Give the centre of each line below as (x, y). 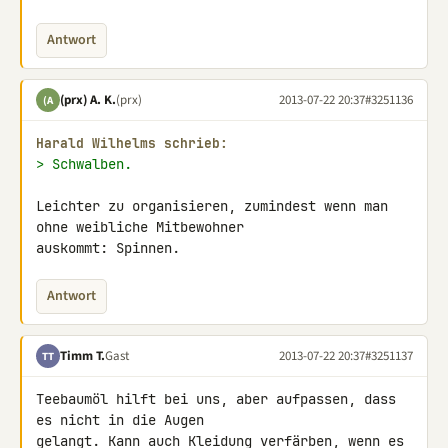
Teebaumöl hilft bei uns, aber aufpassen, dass (216, 399)
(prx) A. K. (88, 99)
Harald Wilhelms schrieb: (132, 143)
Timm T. (82, 355)
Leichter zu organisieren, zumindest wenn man (212, 206)
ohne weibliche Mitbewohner (144, 227)
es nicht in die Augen (124, 420)
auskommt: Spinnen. (108, 248)
